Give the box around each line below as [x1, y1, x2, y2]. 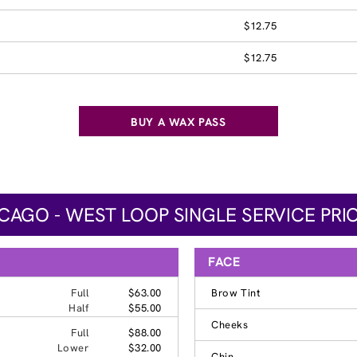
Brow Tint [211, 285, 261, 300]
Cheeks [211, 317, 249, 331]
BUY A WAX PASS [131, 114, 226, 129]
